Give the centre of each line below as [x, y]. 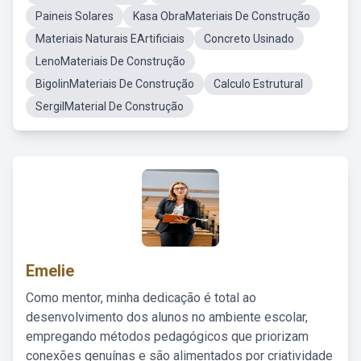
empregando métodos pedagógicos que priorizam [167, 336]
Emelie [50, 271]
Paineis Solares [75, 16]
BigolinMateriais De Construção [115, 84]
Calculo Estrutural [258, 84]
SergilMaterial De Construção [110, 106]
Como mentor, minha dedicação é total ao [141, 298]
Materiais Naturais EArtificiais [110, 39]
